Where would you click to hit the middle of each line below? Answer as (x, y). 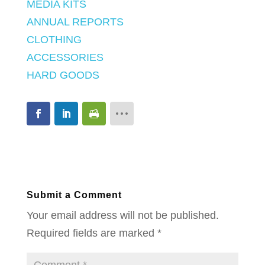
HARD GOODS (63, 75)
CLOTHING (54, 39)
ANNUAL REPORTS (75, 22)
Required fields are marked (92, 233)
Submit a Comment (74, 195)
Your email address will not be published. (122, 215)
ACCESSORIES (65, 57)
